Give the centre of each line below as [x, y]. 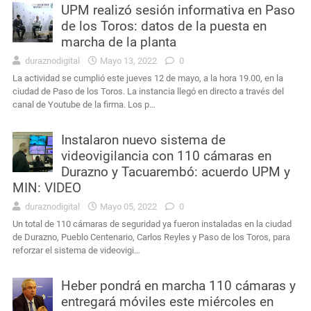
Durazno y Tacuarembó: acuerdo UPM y [176, 171]
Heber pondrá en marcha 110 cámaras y [178, 285]
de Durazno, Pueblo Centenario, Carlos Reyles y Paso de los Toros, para [151, 237]
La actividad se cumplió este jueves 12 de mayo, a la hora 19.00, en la [148, 78]
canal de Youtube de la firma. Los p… [84, 104]
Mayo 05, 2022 [128, 206]
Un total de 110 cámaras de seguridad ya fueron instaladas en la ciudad [152, 224]
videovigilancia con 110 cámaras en [166, 155]
